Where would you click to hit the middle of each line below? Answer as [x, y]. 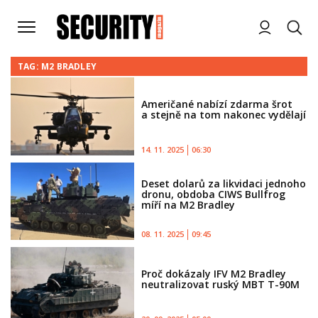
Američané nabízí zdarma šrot [217, 104]
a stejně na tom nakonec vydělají [224, 114]
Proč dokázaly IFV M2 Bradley [214, 274]
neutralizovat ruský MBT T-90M [221, 285]
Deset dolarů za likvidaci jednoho [224, 183]
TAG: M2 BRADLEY [57, 66]
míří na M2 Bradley [188, 204]
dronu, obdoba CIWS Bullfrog [214, 194]
